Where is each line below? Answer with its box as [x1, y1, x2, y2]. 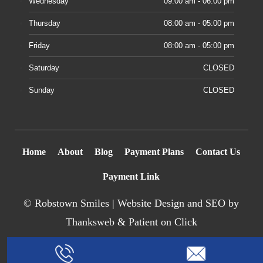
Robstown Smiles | [35, 197, 118, 209]
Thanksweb [65, 215, 114, 228]
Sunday [29, 85, 55, 95]
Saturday [29, 63, 60, 72]
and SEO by [184, 197, 240, 209]
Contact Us [195, 146, 241, 157]
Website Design [117, 197, 185, 209]
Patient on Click [128, 215, 197, 228]
